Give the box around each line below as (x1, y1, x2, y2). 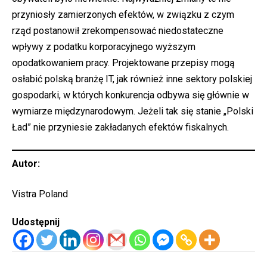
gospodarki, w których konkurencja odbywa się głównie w (12, 89, 249, 101)
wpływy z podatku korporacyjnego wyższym (12, 41, 195, 52)
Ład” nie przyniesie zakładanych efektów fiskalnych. (12, 122, 229, 133)
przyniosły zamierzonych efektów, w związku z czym (12, 9, 234, 20)
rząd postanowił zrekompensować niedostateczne (12, 25, 223, 36)
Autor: (12, 158, 40, 169)
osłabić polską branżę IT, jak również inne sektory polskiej (12, 73, 252, 85)
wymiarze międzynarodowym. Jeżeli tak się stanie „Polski (12, 105, 253, 117)
